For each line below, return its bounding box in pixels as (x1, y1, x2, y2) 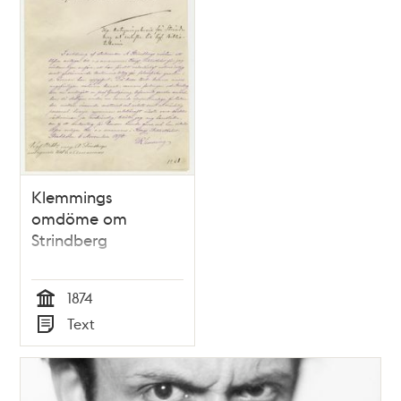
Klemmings (31, 186, 114, 208)
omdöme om (31, 208, 128, 229)
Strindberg (31, 229, 108, 251)
